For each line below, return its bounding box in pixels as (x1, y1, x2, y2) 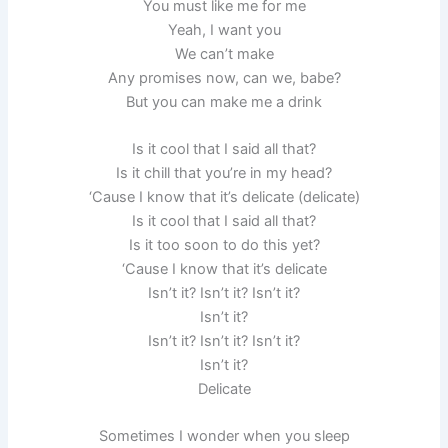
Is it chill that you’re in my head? (116, 163, 332, 182)
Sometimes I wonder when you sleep (98, 427, 350, 446)
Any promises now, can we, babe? (107, 68, 341, 87)
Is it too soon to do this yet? (128, 235, 320, 254)
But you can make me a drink (126, 92, 322, 111)
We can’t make (174, 44, 274, 63)
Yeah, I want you (167, 20, 281, 39)
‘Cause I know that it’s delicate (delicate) (88, 187, 360, 206)
